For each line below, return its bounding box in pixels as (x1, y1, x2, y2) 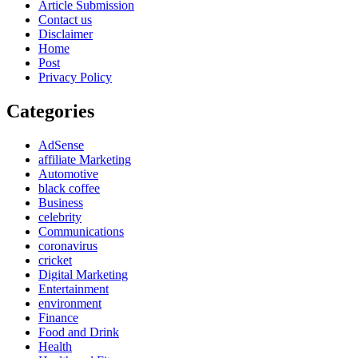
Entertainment (38, 281, 109, 296)
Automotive (38, 166, 98, 181)
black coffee (38, 181, 100, 195)
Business (38, 195, 83, 209)
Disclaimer (38, 26, 93, 41)
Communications (38, 224, 124, 238)
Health (38, 339, 72, 353)
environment (38, 296, 101, 310)
